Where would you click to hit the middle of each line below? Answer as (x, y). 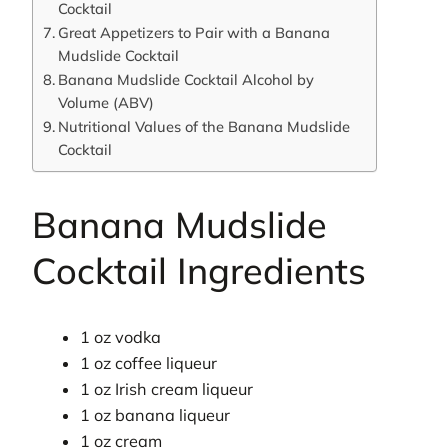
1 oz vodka (121, 336)
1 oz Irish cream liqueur (167, 388)
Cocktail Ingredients (199, 270)
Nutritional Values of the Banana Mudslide (203, 126)
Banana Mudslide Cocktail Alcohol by (185, 79)
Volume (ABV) (105, 102)
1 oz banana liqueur (155, 414)
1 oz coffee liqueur (149, 362)
